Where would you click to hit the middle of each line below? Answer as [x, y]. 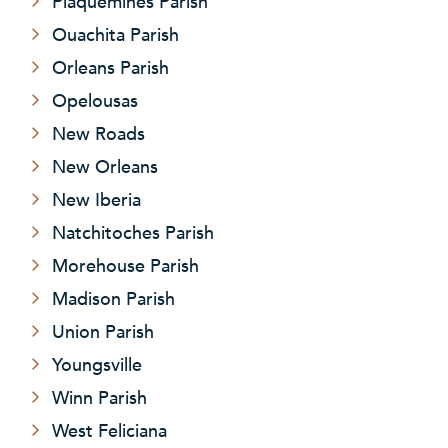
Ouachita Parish [115, 33]
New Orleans [105, 165]
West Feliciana [109, 429]
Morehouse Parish [125, 264]
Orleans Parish [110, 66]
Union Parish [103, 330]
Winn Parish [99, 396]
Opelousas [95, 99]
